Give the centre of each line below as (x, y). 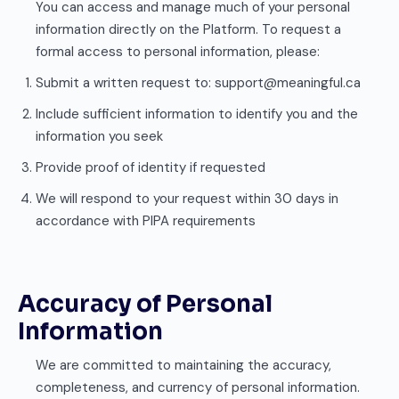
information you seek (99, 136)
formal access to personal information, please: (178, 52)
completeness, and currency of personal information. (198, 387)
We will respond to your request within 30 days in (187, 199)
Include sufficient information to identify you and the (197, 114)
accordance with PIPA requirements (146, 221)
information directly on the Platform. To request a (188, 29)
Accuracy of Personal (145, 304)
